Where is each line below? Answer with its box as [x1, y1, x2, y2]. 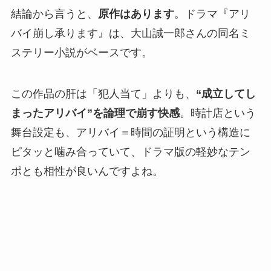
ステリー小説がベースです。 [10, 47, 152, 59]
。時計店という [179, 107, 256, 120]
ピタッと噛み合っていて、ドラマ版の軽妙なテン [10, 146, 250, 158]
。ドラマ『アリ [174, 8, 250, 21]
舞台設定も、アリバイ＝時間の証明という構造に [10, 126, 250, 139]
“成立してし [195, 88, 256, 100]
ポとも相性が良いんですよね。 [10, 165, 163, 178]
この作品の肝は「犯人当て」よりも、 [10, 88, 196, 100]
